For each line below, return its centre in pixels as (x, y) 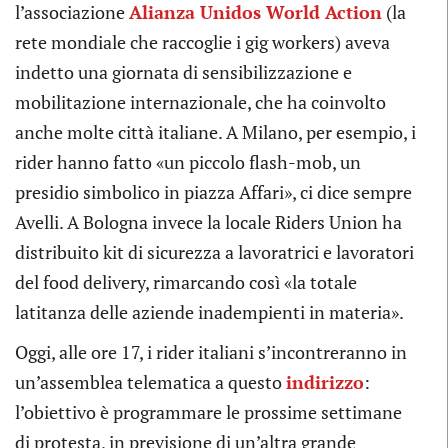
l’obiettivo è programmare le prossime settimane (208, 411)
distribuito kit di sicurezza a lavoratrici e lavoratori (214, 251)
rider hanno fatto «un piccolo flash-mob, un (188, 161)
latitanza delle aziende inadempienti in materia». (209, 311)
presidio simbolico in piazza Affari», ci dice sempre (213, 191)
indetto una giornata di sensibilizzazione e (183, 71)
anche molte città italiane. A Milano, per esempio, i (215, 131)
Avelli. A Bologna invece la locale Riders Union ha (208, 221)
